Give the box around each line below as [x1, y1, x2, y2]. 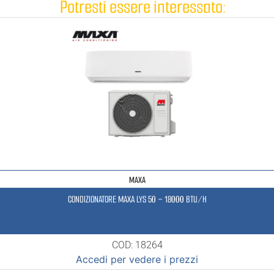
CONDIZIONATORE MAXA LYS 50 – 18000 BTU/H [67, 193, 207, 206]
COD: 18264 [111, 239, 163, 251]
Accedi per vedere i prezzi [76, 253, 198, 265]
